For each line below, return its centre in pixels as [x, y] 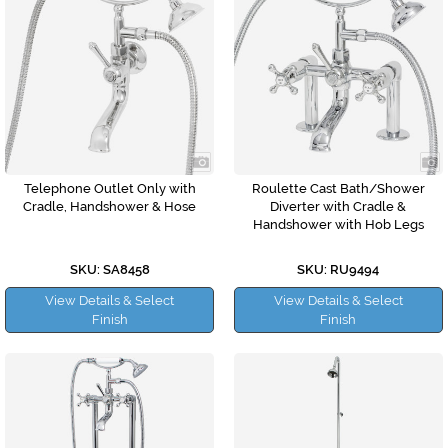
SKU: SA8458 [109, 270]
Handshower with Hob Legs [338, 225]
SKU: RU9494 [338, 270]
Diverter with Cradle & [338, 207]
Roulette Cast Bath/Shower [338, 189]
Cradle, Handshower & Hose [110, 207]
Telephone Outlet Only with [109, 189]
